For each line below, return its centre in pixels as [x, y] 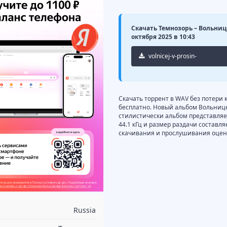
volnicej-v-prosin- [172, 56]
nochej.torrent [159, 77]
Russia [85, 210]
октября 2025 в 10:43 [163, 37]
